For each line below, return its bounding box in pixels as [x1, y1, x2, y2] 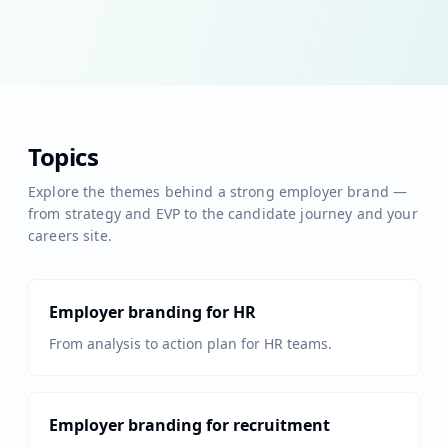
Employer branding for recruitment [49, 414, 330, 436]
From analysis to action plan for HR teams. [49, 334, 332, 353]
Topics [28, 140, 99, 173]
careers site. [28, 226, 112, 245]
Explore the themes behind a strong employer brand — [28, 182, 408, 201]
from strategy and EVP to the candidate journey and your [28, 204, 418, 223]
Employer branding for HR [49, 301, 256, 323]
